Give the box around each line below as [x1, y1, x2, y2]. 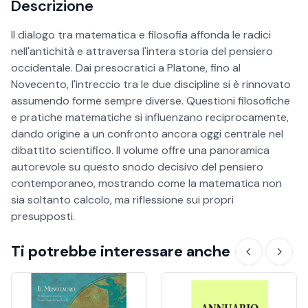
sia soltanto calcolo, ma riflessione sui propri [11, 192, 234, 207]
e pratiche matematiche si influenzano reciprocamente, [11, 109, 289, 124]
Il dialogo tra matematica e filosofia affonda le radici [11, 27, 271, 42]
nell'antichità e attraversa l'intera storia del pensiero [11, 43, 273, 58]
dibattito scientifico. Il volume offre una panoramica [11, 142, 269, 157]
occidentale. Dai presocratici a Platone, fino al [11, 60, 241, 75]
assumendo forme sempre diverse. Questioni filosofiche [11, 93, 290, 108]
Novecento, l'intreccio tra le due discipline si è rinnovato [11, 76, 291, 91]
